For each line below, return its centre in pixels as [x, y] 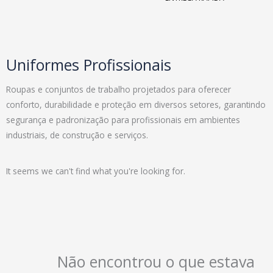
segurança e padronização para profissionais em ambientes [123, 120]
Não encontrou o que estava [156, 261]
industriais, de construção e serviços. [77, 135]
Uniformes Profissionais [89, 65]
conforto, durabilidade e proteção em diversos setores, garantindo [136, 105]
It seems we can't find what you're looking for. [96, 171]
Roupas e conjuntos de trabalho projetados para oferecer [119, 89]
